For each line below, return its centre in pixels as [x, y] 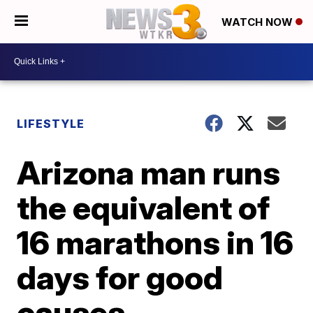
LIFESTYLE [51, 123]
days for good [120, 277]
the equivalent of [144, 207]
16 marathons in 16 [155, 242]
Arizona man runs [149, 172]
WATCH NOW [259, 22]
